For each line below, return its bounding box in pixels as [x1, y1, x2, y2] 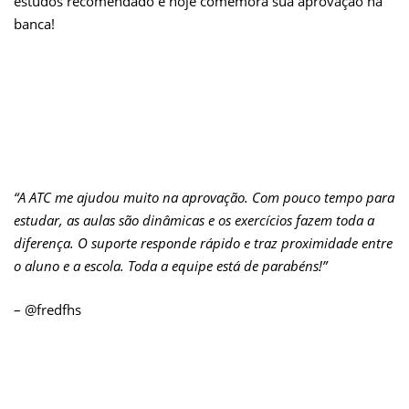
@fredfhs [25, 299, 81, 319]
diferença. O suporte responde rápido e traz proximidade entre [14, 234, 393, 253]
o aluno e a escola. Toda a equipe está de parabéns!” [14, 257, 327, 276]
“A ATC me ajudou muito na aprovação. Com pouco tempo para [14, 188, 394, 207]
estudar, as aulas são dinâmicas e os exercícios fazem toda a [14, 211, 374, 230]
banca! [14, 15, 55, 34]
